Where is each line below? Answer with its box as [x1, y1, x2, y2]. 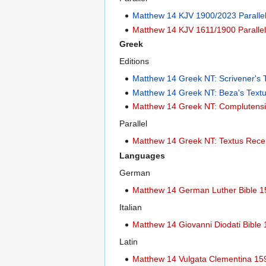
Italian [119, 202, 142, 212]
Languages [119, 150, 165, 160]
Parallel [119, 119, 147, 129]
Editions [119, 56, 149, 66]
